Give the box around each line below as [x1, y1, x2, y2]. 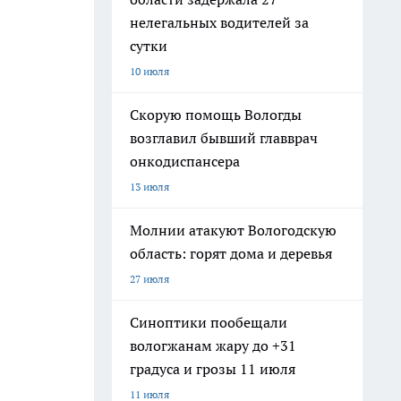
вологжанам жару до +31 [130, 337, 296, 354]
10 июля [130, 64, 169, 78]
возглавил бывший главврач [130, 129, 318, 147]
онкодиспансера [130, 152, 240, 170]
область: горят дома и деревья [130, 244, 332, 262]
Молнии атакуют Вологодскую [130, 221, 337, 239]
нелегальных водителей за [130, 13, 309, 31]
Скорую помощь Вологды [130, 106, 302, 124]
